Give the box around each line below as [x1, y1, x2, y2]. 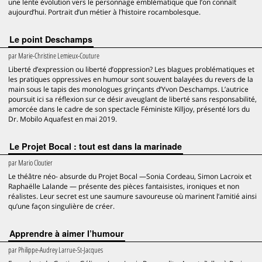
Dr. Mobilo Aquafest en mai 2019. [8, 114, 117, 124]
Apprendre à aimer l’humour [9, 227, 124, 239]
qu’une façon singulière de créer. [8, 201, 115, 211]
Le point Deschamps [9, 33, 92, 45]
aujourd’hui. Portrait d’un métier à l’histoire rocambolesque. [8, 7, 201, 17]
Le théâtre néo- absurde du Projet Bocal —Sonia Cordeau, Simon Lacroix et [8, 171, 251, 181]
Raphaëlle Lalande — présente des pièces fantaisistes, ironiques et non [8, 181, 239, 191]
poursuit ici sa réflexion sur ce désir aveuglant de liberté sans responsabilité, [8, 94, 257, 104]
